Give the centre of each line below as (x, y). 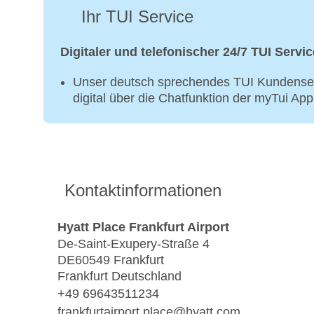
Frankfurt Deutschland (120, 277)
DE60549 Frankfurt (111, 260)
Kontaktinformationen (143, 191)
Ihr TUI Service (137, 17)
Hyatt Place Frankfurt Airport (143, 227)
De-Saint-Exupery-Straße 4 (134, 244)
